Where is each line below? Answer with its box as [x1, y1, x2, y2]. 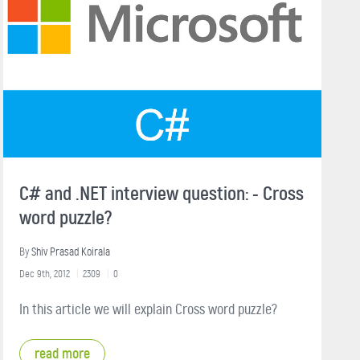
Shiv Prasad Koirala [31, 244, 110, 259]
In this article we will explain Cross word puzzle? [19, 300, 277, 318]
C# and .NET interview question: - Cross [19, 181, 304, 206]
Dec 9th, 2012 [19, 267, 70, 280]
